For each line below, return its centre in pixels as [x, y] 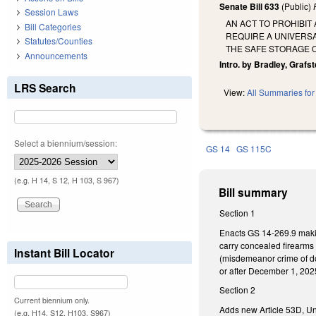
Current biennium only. [52, 300]
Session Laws [51, 12]
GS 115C [254, 149]
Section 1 [238, 213]
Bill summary [254, 193]
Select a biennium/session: [66, 142]
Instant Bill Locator [64, 253]
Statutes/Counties [59, 41]
